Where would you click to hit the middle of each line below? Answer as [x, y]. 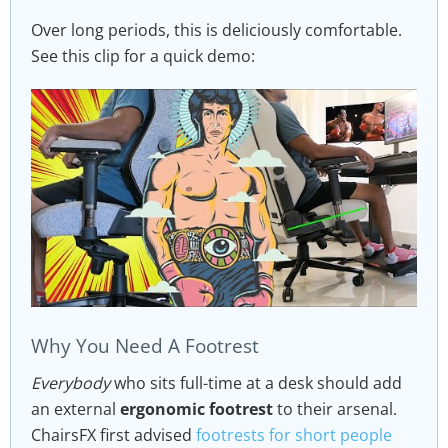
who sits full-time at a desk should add [256, 382]
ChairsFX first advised [113, 434]
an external [75, 408]
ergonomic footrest [196, 408]
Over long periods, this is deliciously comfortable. [216, 30]
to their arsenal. [335, 408]
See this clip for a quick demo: [143, 56]
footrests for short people [294, 434]
